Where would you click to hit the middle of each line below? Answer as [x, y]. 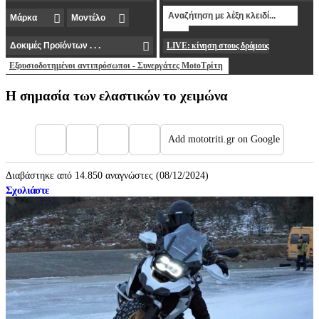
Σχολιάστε [27, 190]
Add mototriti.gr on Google [224, 140]
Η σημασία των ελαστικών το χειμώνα [117, 95]
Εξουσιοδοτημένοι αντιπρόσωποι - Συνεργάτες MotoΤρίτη [116, 66]
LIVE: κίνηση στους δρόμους [218, 46]
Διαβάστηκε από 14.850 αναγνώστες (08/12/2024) [107, 176]
